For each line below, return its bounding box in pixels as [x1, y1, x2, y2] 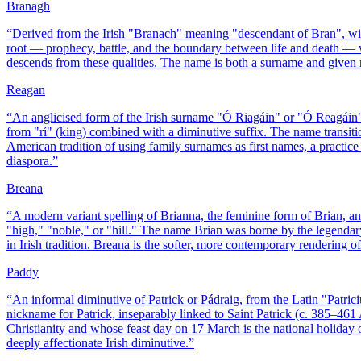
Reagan [6, 83, 45, 98]
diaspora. [6, 154, 52, 168]
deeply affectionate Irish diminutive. [6, 336, 189, 351]
